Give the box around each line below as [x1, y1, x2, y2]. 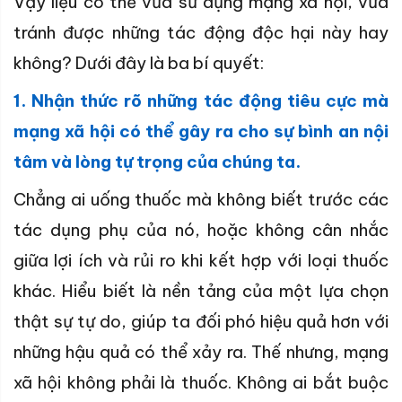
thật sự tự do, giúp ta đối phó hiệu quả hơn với [13, 310, 389, 333]
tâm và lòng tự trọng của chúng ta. [13, 151, 301, 173]
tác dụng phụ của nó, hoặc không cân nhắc [13, 219, 389, 241]
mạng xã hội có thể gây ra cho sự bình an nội [13, 120, 389, 143]
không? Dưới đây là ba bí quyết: [13, 52, 264, 74]
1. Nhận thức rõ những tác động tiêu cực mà [13, 90, 389, 112]
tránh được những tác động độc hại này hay [13, 22, 389, 44]
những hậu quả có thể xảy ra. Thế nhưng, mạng [13, 341, 389, 363]
